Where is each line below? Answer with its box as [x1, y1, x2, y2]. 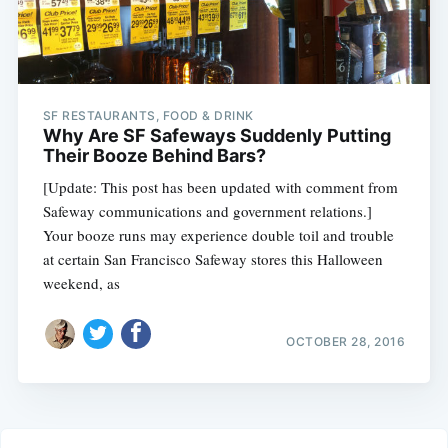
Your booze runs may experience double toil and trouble [42, 224, 394, 245]
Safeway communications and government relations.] [42, 200, 372, 221]
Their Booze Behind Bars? [42, 144, 266, 166]
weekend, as [42, 272, 120, 293]
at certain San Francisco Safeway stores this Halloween [42, 248, 383, 269]
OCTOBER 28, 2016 [286, 334, 406, 350]
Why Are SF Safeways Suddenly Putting [42, 124, 391, 146]
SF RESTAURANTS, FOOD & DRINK [42, 107, 254, 123]
